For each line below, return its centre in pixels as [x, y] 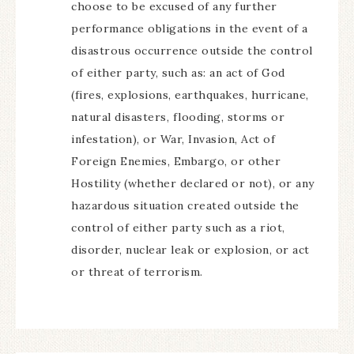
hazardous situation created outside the [185, 205]
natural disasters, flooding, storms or [178, 117]
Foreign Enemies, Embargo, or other [176, 161]
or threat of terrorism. [137, 272]
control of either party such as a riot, [178, 228]
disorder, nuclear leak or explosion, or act [190, 250]
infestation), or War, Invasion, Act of [173, 139]
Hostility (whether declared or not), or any [193, 183]
